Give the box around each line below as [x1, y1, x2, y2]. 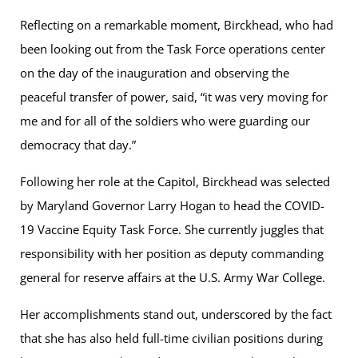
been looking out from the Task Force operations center [20, 40, 325, 57]
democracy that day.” [20, 136, 136, 153]
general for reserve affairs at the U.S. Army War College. [20, 268, 325, 285]
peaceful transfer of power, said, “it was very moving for [20, 88, 328, 105]
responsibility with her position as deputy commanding [20, 245, 324, 261]
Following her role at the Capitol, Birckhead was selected [20, 173, 330, 189]
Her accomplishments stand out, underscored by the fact [20, 305, 332, 322]
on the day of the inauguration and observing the [20, 64, 289, 81]
